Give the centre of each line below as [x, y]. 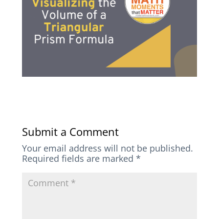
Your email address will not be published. [107, 148]
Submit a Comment [70, 132]
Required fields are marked [79, 159]
